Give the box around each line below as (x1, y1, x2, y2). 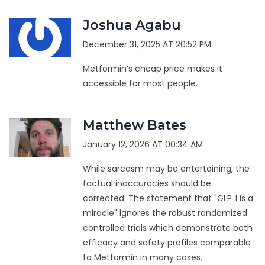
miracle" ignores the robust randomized (82, 207, 247, 219)
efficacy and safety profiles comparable (82, 237, 251, 249)
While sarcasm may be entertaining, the (82, 163, 250, 175)
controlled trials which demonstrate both (82, 222, 253, 234)
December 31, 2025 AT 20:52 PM (82, 38, 211, 51)
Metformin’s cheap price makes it (82, 63, 222, 75)
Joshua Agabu (82, 17, 181, 34)
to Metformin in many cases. (82, 251, 202, 264)
